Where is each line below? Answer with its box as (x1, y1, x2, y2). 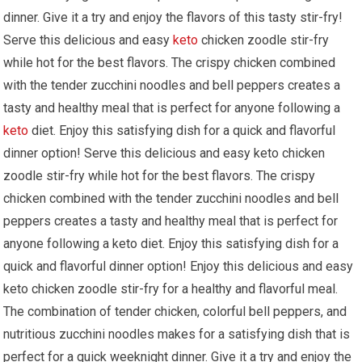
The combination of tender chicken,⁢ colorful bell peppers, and (3, 303, 347, 319)
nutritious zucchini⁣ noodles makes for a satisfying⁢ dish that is (3, 326, 351, 342)
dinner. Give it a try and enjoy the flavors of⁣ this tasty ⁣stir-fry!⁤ (3, 9, 343, 25)
